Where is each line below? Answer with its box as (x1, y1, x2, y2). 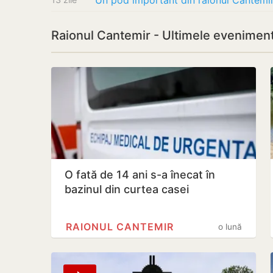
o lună (218, 222, 242, 232)
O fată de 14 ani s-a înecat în (65, 168, 215, 181)
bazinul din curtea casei (65, 183, 189, 196)
